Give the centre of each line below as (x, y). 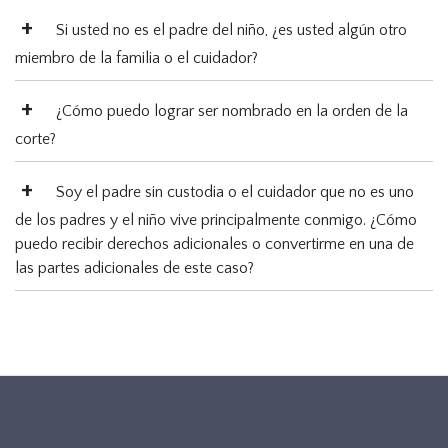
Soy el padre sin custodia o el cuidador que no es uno (235, 192)
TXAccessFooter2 (193, 429)
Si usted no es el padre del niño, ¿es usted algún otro (231, 30)
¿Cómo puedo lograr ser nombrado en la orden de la (232, 111)
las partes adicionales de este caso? (134, 268)
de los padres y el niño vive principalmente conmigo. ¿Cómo (216, 220)
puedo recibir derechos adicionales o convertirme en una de (214, 244)
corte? (35, 139)
